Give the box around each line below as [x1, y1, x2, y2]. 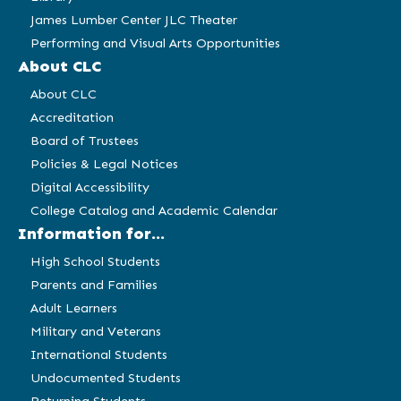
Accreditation [30, 109, 114, 126]
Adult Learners [30, 300, 117, 317]
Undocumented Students [30, 370, 181, 387]
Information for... [18, 224, 165, 244]
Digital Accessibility [30, 179, 149, 196]
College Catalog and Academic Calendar [30, 202, 277, 219]
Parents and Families [30, 277, 158, 294]
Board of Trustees [30, 132, 139, 149]
